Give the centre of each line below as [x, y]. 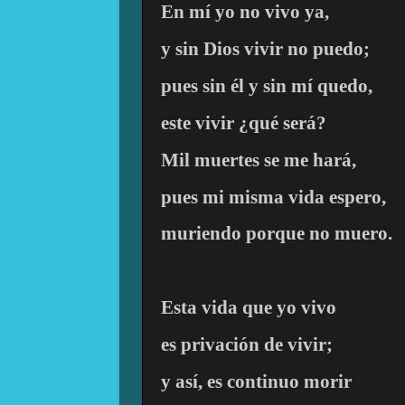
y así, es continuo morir [256, 381]
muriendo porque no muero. [277, 234]
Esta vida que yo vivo [249, 308]
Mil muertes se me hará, [259, 160]
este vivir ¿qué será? [244, 122]
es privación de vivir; [247, 344]
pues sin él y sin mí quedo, [267, 86]
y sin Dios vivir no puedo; [265, 49]
